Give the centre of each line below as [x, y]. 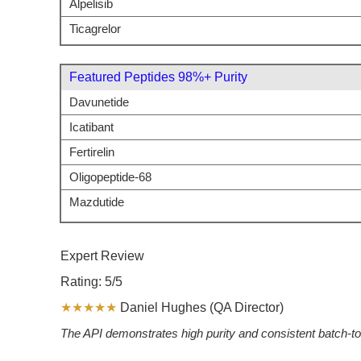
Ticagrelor [95, 29]
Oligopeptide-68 [110, 177]
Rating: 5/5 [91, 281]
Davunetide [99, 102]
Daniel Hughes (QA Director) [200, 307]
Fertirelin [92, 152]
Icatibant [91, 127]
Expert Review [102, 255]
